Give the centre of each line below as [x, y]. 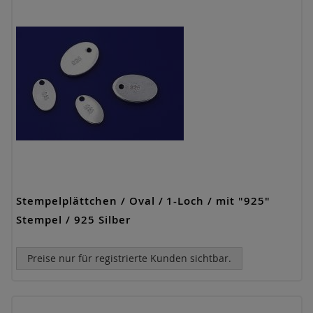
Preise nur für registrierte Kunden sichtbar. [129, 258]
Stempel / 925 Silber [73, 220]
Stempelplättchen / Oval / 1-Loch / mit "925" [144, 201]
